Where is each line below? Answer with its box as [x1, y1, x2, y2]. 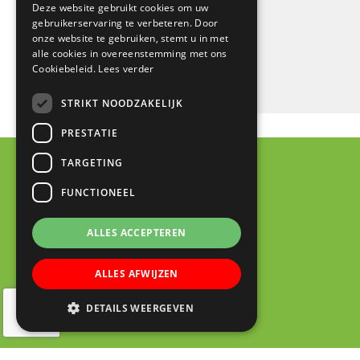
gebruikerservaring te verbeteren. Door [32, 16, 219, 30]
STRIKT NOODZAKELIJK [61, 96, 183, 110]
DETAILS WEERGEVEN [86, 301, 194, 315]
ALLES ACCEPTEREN [87, 226, 186, 239]
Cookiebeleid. [32, 62, 99, 76]
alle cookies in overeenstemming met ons [32, 47, 227, 60]
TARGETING [61, 155, 123, 170]
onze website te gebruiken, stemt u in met [32, 31, 229, 45]
